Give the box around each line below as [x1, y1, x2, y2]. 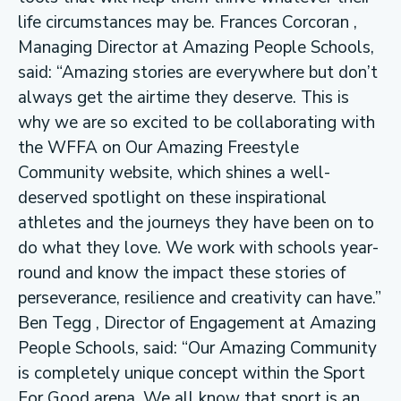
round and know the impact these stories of [18, 260, 346, 285]
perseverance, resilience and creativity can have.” [18, 286, 381, 310]
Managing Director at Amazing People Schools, [18, 35, 374, 59]
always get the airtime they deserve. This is [18, 85, 349, 109]
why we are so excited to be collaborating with [18, 110, 375, 134]
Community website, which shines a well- [18, 160, 330, 184]
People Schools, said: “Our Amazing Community [18, 336, 377, 360]
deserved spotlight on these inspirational [18, 185, 327, 209]
